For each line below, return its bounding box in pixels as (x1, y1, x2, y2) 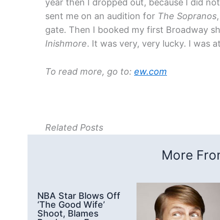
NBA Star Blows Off (37, 190, 120, 201)
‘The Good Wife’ (37, 199, 105, 210)
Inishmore (45, 38, 87, 49)
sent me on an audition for (45, 11, 158, 22)
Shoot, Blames (37, 208, 99, 219)
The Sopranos (158, 11, 217, 22)
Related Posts (45, 122, 103, 133)
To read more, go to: (45, 66, 134, 77)
